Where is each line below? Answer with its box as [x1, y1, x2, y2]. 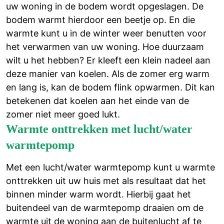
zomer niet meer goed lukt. [6, 108, 120, 119]
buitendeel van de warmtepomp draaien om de [6, 202, 203, 213]
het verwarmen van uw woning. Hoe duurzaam [6, 41, 204, 52]
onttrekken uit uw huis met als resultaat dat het [6, 175, 206, 186]
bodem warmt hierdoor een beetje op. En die [6, 14, 195, 25]
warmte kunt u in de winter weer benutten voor [6, 27, 206, 38]
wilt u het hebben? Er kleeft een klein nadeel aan [6, 54, 210, 65]
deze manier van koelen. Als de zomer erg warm [6, 68, 209, 79]
